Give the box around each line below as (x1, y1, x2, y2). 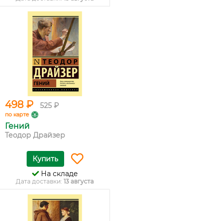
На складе (38, 169, 78, 178)
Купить (32, 154, 58, 163)
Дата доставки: (16, 178, 64, 185)
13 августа (64, 178, 94, 185)
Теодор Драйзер (5, 131, 65, 140)
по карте (5, 111, 29, 118)
